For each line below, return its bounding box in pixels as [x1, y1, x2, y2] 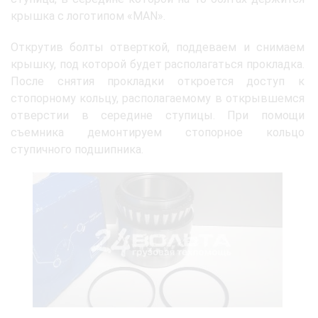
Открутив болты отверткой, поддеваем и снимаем [11, 40, 305, 54]
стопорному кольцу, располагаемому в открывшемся [11, 92, 305, 105]
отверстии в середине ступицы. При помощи [11, 109, 305, 122]
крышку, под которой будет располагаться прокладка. [11, 57, 305, 71]
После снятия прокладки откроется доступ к [11, 75, 305, 88]
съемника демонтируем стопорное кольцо [11, 126, 305, 139]
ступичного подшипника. [11, 143, 143, 156]
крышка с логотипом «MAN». [11, 9, 165, 23]
